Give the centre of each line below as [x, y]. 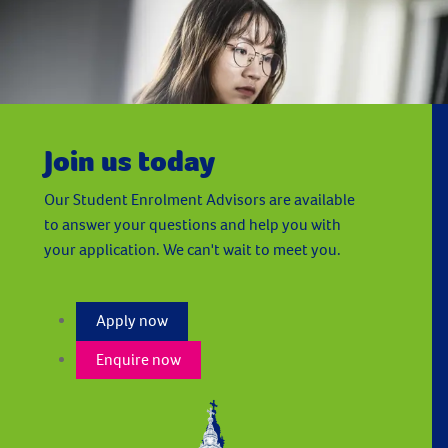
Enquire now [139, 359]
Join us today [129, 160]
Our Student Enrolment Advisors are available [199, 199]
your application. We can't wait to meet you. [192, 249]
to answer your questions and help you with [192, 224]
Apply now [132, 321]
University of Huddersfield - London [134, 91]
